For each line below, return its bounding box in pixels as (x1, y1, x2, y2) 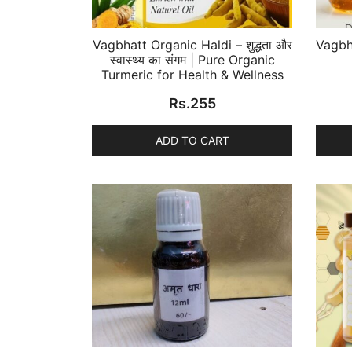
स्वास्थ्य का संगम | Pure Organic (109, 51, 275, 68)
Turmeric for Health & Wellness (101, 66, 284, 82)
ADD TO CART (155, 133, 229, 147)
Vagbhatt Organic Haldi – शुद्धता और (92, 36, 292, 53)
